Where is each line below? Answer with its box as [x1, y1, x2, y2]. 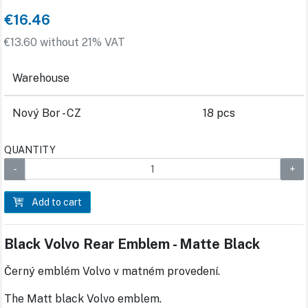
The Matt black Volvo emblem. [4, 292, 162, 306]
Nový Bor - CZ [12, 107, 81, 120]
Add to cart [30, 197, 82, 208]
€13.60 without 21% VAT [4, 36, 125, 49]
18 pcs [203, 107, 235, 120]
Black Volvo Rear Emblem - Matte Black [4, 236, 260, 253]
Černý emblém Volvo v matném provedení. [4, 265, 220, 278]
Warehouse [12, 71, 69, 85]
